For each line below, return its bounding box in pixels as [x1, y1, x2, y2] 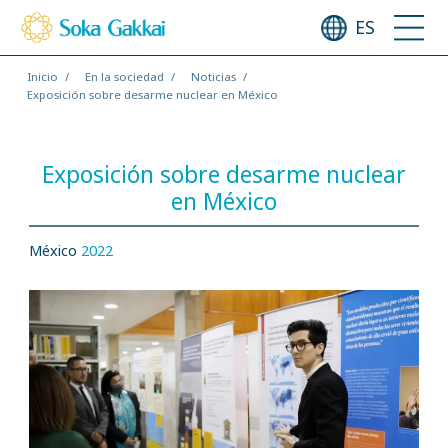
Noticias [190, 68, 236, 84]
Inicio [26, 68, 58, 84]
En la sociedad [84, 68, 164, 84]
